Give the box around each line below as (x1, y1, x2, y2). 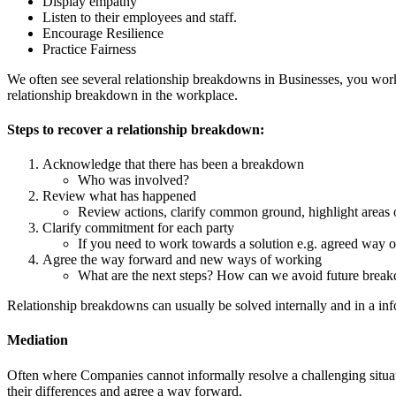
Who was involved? (78, 172, 189, 188)
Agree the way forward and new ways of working (42, 252, 322, 268)
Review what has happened (42, 188, 196, 204)
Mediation (7, 332, 68, 348)
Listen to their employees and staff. (42, 9, 237, 25)
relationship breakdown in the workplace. (7, 87, 238, 103)
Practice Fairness (42, 41, 136, 57)
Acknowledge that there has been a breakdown (42, 156, 304, 172)
